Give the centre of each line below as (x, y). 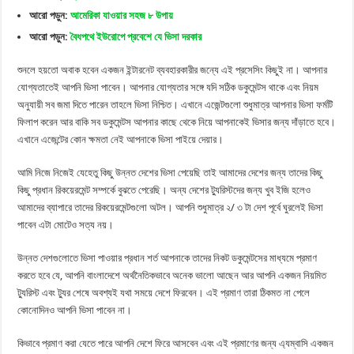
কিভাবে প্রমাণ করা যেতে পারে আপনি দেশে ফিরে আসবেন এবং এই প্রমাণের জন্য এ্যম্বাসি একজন (176, 344)
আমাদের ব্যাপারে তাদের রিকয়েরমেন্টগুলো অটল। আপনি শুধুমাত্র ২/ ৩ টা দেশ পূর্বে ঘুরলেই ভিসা (171, 208)
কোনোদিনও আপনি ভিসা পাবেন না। (75, 311)
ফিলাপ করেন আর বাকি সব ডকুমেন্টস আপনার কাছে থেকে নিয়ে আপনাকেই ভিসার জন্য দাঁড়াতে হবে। (177, 122)
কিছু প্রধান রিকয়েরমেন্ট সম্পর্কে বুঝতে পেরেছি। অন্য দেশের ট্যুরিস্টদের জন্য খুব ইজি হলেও (164, 190)
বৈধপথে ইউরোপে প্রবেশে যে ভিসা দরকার (136, 37)
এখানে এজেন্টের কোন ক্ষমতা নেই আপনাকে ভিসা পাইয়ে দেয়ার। (121, 140)
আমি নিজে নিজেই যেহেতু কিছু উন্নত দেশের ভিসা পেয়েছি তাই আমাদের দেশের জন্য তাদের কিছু (170, 173)
